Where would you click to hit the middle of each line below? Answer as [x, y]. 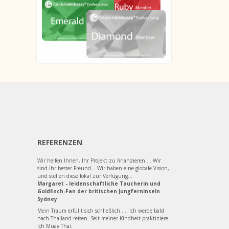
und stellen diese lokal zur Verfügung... [85, 176]
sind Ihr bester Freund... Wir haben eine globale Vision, [103, 168]
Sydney [47, 199]
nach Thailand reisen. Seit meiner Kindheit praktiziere [103, 219]
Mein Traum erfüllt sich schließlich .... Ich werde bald [101, 211]
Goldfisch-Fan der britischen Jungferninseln [99, 191]
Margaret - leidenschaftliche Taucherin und [99, 184]
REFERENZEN [60, 143]
